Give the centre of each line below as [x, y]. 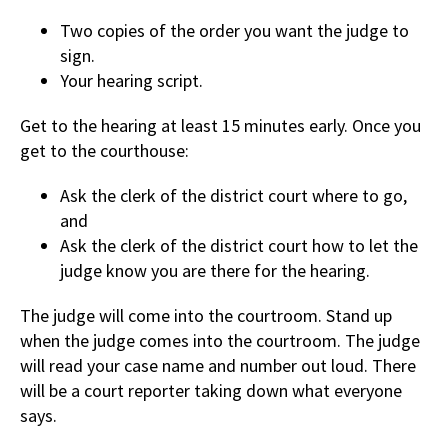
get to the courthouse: [104, 150]
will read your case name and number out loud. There [218, 365]
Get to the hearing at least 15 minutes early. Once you [220, 125]
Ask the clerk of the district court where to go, [233, 195]
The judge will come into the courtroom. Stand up [206, 315]
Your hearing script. [131, 80]
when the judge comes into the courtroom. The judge [220, 340]
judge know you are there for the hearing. [215, 270]
